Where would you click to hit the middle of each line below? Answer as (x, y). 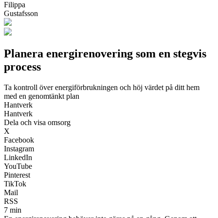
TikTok (15, 183)
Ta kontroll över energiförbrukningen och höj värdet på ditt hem (102, 87)
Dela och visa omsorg (37, 122)
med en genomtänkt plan (42, 96)
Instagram (19, 148)
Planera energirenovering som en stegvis (105, 53)
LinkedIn (18, 157)
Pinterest (17, 175)
